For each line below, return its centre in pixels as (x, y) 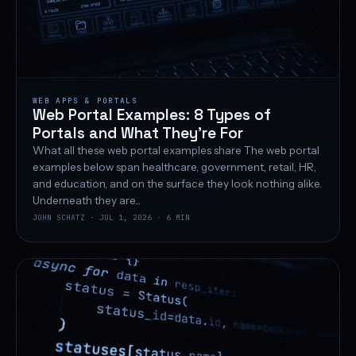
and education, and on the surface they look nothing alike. (177, 184)
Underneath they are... (87, 201)
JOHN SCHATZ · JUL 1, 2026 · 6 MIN (111, 218)
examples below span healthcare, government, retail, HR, (174, 167)
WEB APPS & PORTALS (85, 101)
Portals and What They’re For (138, 133)
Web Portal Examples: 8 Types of (152, 115)
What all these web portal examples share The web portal (176, 151)
